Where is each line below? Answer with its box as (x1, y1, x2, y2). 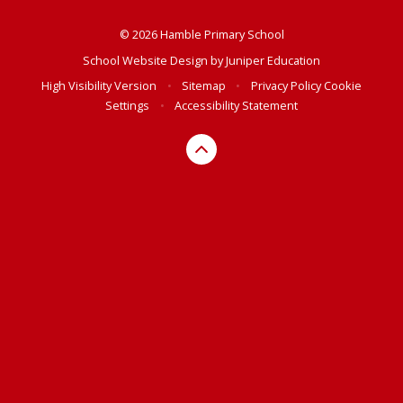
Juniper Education (226, 51, 320, 68)
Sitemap (182, 77, 226, 94)
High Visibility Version (41, 77, 157, 94)
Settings (105, 97, 150, 114)
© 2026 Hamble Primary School (119, 26, 284, 43)
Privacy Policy (250, 77, 321, 94)
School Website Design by (83, 51, 226, 68)
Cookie (323, 77, 362, 94)
